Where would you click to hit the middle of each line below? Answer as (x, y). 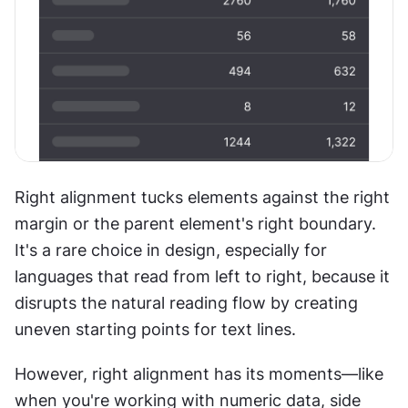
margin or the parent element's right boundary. (195, 223)
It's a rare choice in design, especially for (171, 250)
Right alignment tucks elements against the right (202, 197)
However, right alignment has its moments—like (199, 373)
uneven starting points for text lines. (158, 329)
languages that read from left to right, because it (202, 276)
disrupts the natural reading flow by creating (186, 302)
